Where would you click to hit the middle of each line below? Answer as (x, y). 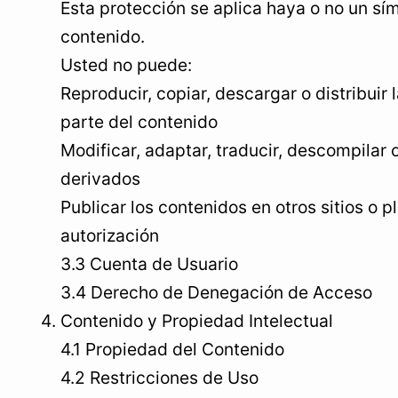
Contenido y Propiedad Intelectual (197, 321)
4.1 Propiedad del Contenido (172, 349)
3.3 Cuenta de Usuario (149, 264)
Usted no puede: (126, 65)
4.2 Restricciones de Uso (159, 378)
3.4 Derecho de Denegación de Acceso (216, 292)
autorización (110, 235)
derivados (100, 179)
